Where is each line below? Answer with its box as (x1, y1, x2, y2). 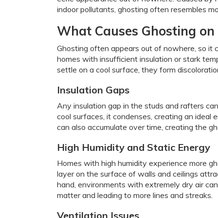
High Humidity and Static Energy (57, 141, 210, 153)
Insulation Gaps (57, 84, 129, 96)
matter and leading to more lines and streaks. (57, 190, 213, 200)
